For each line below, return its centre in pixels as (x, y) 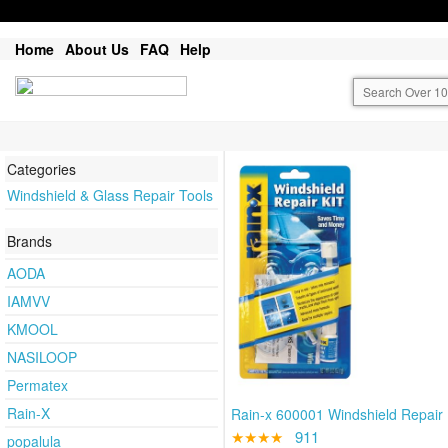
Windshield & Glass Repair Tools (110, 195)
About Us (97, 49)
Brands (29, 240)
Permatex (37, 384)
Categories (41, 169)
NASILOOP (42, 356)
